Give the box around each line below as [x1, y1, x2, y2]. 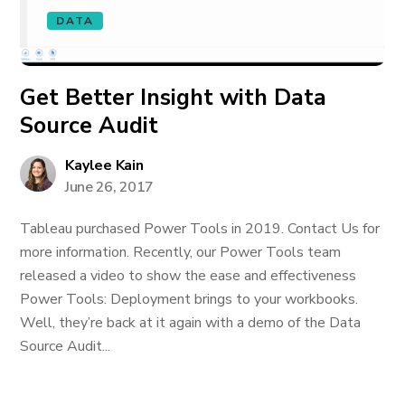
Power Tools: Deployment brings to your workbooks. [20, 289, 359, 309]
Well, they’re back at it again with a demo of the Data [20, 313, 362, 333]
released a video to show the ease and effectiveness [20, 266, 357, 286]
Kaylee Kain [65, 155, 144, 175]
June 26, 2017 [65, 177, 154, 197]
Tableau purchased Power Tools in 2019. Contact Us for [20, 219, 381, 239]
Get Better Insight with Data [20, 82, 327, 113]
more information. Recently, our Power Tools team [20, 242, 342, 262]
